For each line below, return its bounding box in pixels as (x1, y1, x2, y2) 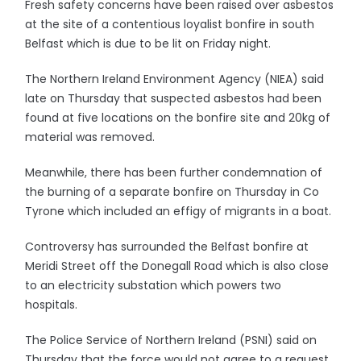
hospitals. (25, 297, 78, 313)
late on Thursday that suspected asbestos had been (25, 90, 322, 106)
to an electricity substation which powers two (25, 277, 282, 293)
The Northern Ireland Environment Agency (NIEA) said (25, 71, 325, 87)
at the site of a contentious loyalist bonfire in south (25, 16, 315, 32)
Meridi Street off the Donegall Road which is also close (25, 258, 330, 274)
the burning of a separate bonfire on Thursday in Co (25, 184, 320, 200)
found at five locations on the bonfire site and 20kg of (25, 110, 331, 126)
